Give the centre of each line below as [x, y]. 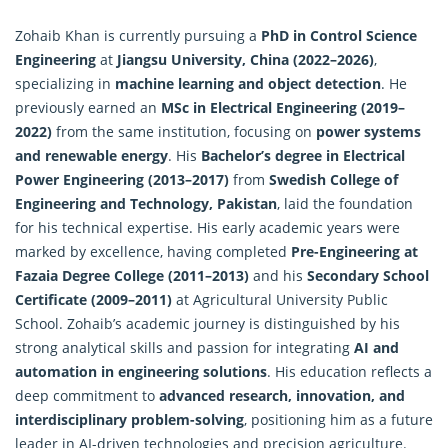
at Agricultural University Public [280, 299]
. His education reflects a [349, 371]
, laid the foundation [345, 203]
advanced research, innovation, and [282, 395]
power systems [368, 131]
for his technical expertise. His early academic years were [207, 227]
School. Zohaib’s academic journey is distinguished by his [207, 323]
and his [278, 275]
